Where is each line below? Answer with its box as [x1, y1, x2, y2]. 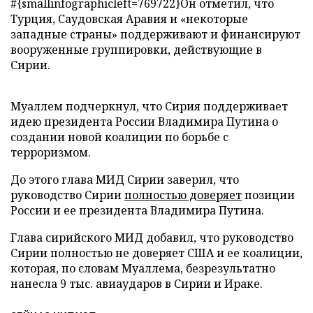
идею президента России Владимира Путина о [10, 114, 278, 129]
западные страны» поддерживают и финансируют [10, 27, 300, 42]
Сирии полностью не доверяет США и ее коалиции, [10, 245, 303, 261]
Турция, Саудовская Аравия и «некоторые [10, 11, 248, 27]
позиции [242, 187, 295, 203]
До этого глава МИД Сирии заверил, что [10, 172, 239, 187]
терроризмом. [10, 145, 91, 160]
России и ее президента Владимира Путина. [10, 203, 264, 218]
